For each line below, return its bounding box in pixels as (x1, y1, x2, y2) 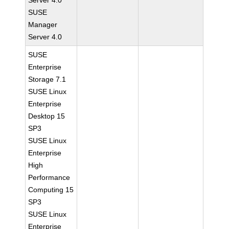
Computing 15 (28, 186, 74, 194)
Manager (28, 20, 58, 29)
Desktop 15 (28, 112, 65, 120)
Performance (28, 173, 71, 181)
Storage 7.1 (28, 75, 66, 83)
